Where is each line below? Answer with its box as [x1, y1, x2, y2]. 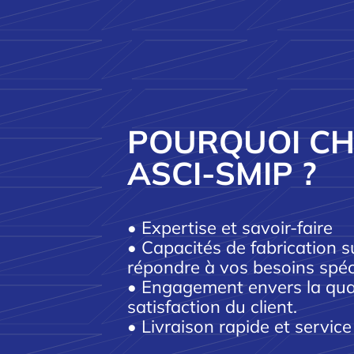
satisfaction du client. [127, 296, 298, 318]
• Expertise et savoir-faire [127, 217, 333, 239]
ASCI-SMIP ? [127, 153, 318, 194]
